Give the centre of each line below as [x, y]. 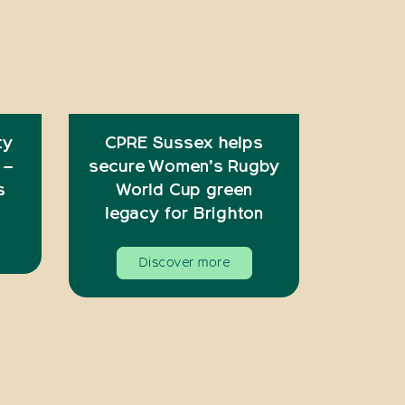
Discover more [184, 263]
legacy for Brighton [184, 214]
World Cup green [184, 190]
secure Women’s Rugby [184, 167]
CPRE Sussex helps [184, 143]
